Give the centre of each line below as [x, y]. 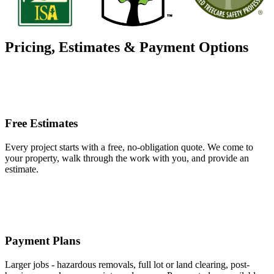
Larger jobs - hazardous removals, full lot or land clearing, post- [127, 264]
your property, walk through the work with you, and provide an [127, 158]
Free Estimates [41, 124]
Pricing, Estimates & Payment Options [127, 47]
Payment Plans [43, 240]
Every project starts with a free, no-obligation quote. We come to [129, 147]
